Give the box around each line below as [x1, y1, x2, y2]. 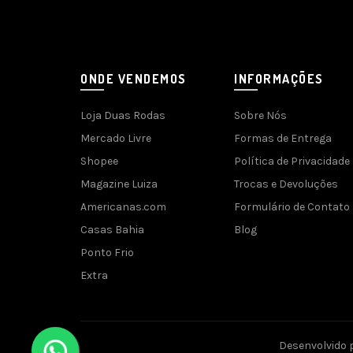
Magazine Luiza [80, 176, 158, 191]
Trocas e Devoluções [234, 176, 338, 191]
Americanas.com [80, 199, 166, 214]
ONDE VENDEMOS [80, 70, 187, 87]
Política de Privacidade [234, 154, 350, 168]
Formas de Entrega [234, 131, 332, 145]
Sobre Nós [234, 108, 287, 122]
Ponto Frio [80, 245, 134, 259]
